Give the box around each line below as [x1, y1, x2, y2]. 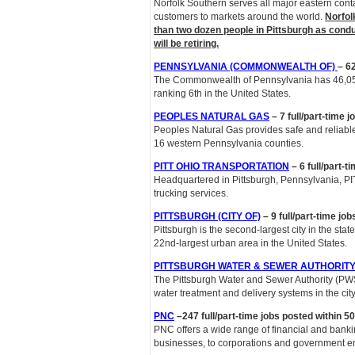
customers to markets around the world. [154, 11, 325, 22]
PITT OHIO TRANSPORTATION [154, 161, 289, 172]
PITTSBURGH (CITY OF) [154, 211, 261, 222]
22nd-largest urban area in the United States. [154, 238, 347, 249]
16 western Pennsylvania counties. [154, 138, 303, 149]
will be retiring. [154, 38, 219, 49]
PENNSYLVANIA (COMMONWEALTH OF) [154, 61, 338, 72]
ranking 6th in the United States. [154, 88, 291, 99]
